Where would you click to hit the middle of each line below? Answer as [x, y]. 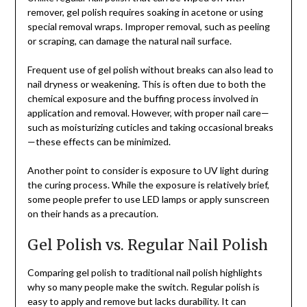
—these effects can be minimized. [99, 142]
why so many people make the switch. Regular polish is [143, 287]
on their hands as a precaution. [93, 214]
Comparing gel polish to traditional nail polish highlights [145, 273]
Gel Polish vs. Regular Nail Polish [147, 245]
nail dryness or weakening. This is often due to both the [146, 84]
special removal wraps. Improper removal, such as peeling [148, 27]
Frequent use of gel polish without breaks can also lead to [150, 70]
